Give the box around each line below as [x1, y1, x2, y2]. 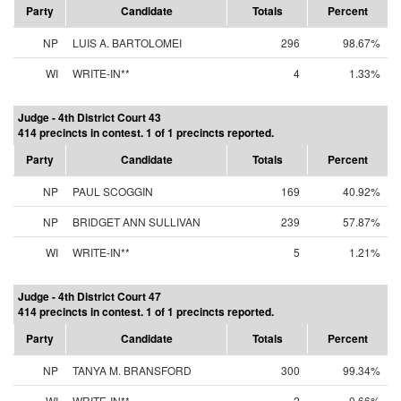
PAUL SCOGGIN [73, 183, 153, 199]
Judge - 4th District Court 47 [18, 288, 161, 304]
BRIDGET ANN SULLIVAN [73, 214, 200, 229]
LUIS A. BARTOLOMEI [73, 35, 182, 50]
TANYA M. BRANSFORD [73, 363, 192, 378]
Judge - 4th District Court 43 [18, 109, 161, 125]
